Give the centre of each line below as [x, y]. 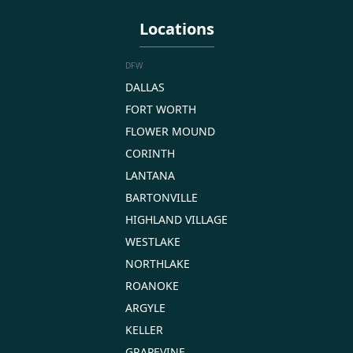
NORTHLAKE [158, 263]
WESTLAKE [153, 241]
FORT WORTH [161, 109]
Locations [176, 28]
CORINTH [150, 153]
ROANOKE [152, 285]
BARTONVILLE [162, 197]
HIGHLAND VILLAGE [176, 219]
